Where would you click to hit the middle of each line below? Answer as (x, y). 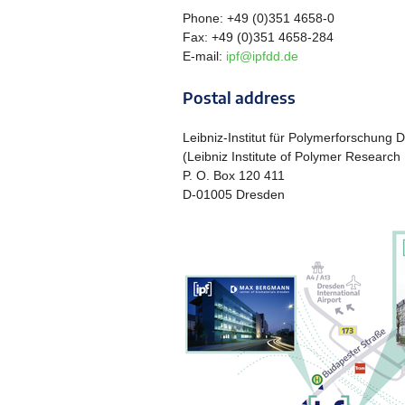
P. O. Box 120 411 (234, 175)
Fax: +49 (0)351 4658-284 (258, 37)
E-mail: (204, 56)
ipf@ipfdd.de (262, 56)
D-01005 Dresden (234, 194)
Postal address (239, 97)
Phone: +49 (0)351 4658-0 (259, 18)
